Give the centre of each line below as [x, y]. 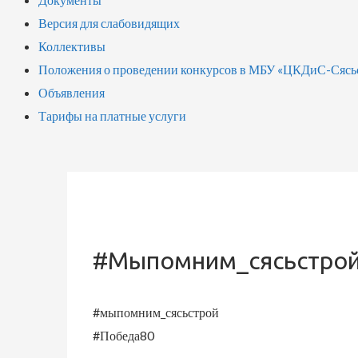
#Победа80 [123, 336]
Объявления [72, 93]
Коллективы [72, 46]
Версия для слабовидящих [109, 23]
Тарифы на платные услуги [112, 116]
